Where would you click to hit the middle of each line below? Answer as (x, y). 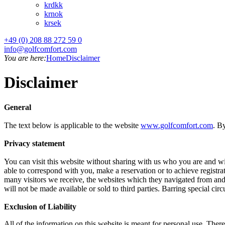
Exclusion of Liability (40, 206)
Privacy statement (34, 143)
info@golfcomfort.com (40, 49)
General (18, 107)
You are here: (25, 58)
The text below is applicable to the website (72, 125)
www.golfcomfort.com (177, 125)
